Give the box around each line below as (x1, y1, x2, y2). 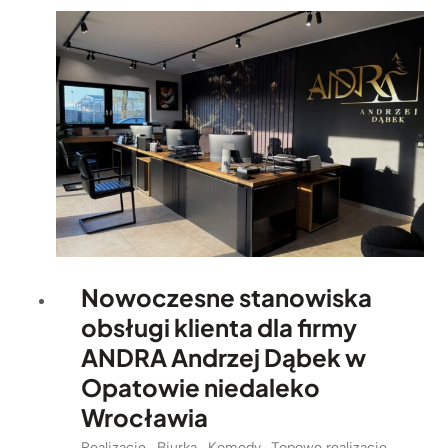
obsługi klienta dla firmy (81, 311, 357, 342)
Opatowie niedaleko (81, 371, 320, 402)
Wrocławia (81, 401, 208, 432)
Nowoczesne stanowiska (81, 281, 372, 312)
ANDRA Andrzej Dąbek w (81, 341, 366, 372)
